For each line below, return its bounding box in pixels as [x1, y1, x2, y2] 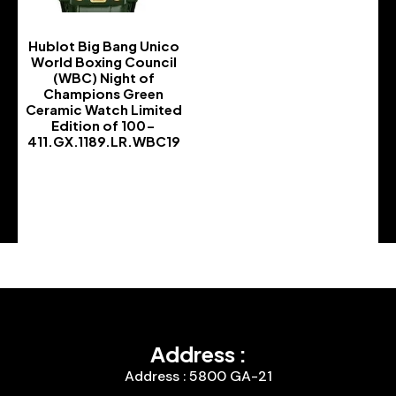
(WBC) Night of [52, 68, 155, 86]
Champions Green [43, 84, 164, 102]
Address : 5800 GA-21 [124, 366, 272, 385]
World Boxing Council [30, 52, 177, 70]
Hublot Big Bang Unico [27, 36, 179, 54]
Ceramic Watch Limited [25, 100, 182, 118]
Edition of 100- [51, 116, 156, 133]
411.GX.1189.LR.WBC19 [27, 132, 180, 149]
